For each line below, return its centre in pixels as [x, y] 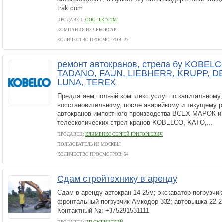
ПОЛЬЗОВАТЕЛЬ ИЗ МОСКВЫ [89, 144]
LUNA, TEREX [87, 82]
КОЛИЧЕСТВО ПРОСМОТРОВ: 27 [93, 40]
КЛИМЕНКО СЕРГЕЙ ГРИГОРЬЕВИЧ [124, 134]
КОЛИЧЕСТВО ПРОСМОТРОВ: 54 [93, 154]
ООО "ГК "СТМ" [102, 20]
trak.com [70, 8]
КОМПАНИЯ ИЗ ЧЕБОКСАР [87, 30]
